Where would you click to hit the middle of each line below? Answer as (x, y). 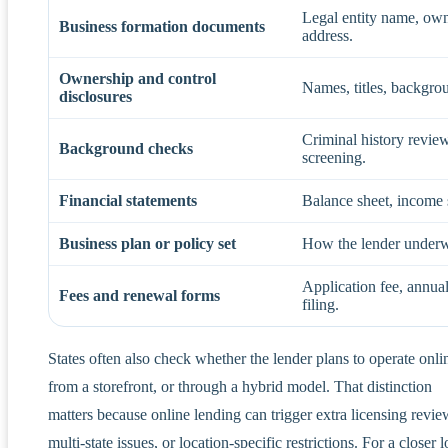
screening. (334, 157)
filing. (320, 304)
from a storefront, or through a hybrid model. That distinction (240, 386)
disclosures (95, 96)
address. (327, 35)
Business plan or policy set (147, 243)
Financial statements (128, 200)
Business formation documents (162, 26)
